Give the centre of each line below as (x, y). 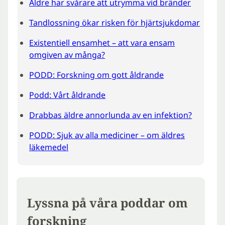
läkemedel (49, 147)
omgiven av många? (67, 55)
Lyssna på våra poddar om (108, 203)
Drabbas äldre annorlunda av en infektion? (111, 115)
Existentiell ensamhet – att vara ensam (102, 43)
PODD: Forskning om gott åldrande (97, 75)
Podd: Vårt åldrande (68, 95)
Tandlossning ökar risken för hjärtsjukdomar (115, 23)
